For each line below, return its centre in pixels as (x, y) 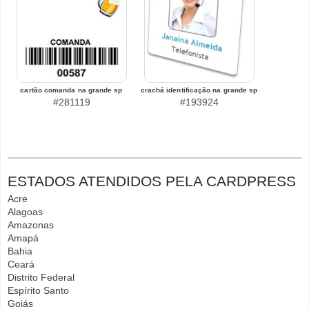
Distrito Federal (41, 277)
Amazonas (31, 225)
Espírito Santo (38, 290)
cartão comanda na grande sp (71, 90)
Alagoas (25, 212)
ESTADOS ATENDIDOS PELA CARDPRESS (152, 181)
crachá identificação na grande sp (199, 90)
